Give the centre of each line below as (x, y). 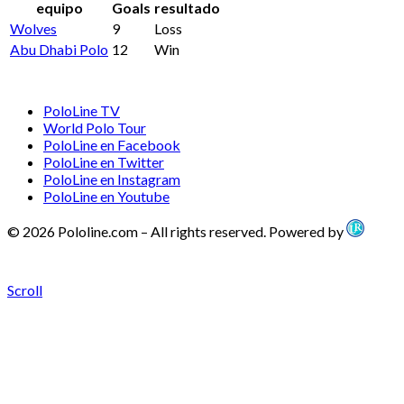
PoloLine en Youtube (106, 197)
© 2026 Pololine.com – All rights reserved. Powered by (177, 232)
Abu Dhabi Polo (59, 50)
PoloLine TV (82, 111)
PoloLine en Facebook (112, 145)
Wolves (33, 29)
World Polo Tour (95, 128)
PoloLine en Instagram (112, 179)
